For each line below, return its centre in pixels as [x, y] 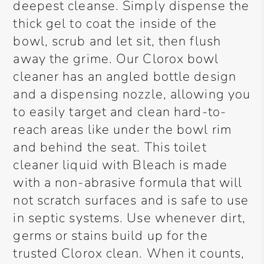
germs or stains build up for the [110, 236]
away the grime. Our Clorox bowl [116, 59]
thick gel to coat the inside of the [115, 24]
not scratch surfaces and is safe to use [131, 200]
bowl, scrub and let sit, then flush [117, 41]
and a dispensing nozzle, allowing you [132, 94]
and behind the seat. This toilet [110, 147]
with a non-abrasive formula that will [128, 183]
